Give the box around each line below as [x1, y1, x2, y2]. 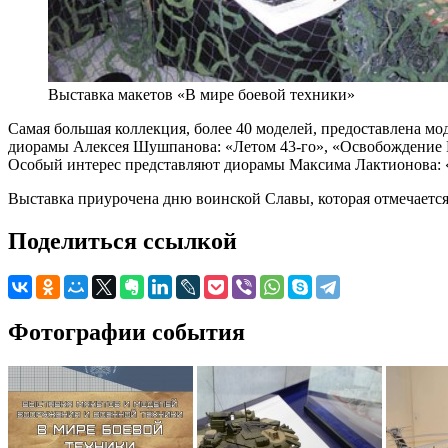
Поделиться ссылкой [8, 227, 237, 254]
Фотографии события [8, 318, 245, 345]
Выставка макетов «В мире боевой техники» [48, 85, 355, 103]
